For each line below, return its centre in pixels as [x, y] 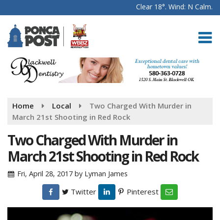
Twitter [82, 191]
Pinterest [142, 191]
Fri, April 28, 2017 [45, 173]
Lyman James [106, 173]
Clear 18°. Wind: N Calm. [174, 7]
